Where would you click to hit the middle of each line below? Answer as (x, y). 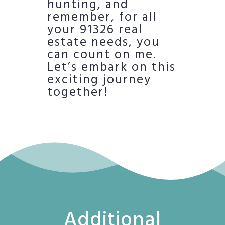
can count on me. (102, 55)
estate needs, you (103, 43)
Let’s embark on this (111, 68)
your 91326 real (95, 30)
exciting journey (99, 81)
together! (78, 93)
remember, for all (102, 18)
